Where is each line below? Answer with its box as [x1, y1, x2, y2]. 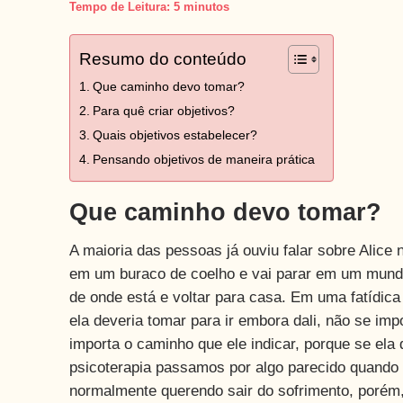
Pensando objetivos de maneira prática [92, 152, 315, 166]
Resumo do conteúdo [79, 49, 246, 69]
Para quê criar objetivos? [92, 103, 235, 118]
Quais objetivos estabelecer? [92, 128, 257, 142]
